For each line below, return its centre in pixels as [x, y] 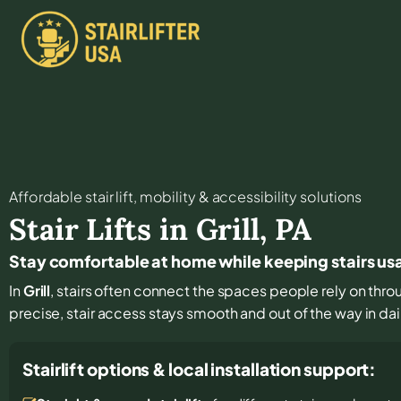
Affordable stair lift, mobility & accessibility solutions [186, 196]
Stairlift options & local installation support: [200, 368]
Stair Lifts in [102, 229]
